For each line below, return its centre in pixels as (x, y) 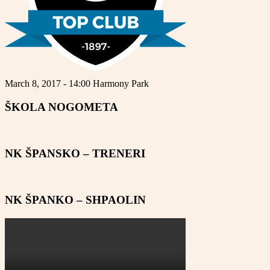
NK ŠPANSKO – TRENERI (75, 153)
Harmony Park (121, 83)
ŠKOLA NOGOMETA (61, 107)
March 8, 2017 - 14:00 (49, 83)
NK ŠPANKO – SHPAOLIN (75, 200)
